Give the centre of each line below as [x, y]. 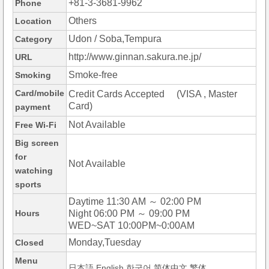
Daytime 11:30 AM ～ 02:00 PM [135, 202]
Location [33, 21]
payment [33, 107]
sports [28, 185]
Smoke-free [93, 75]
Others [83, 21]
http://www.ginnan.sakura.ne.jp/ [135, 57]
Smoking [33, 75]
